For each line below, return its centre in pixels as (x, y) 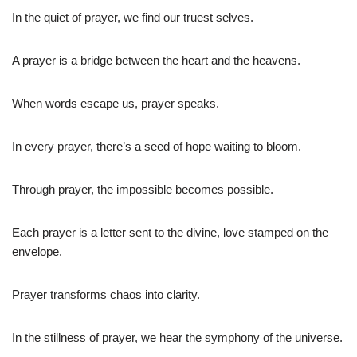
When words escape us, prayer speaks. (116, 103)
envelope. (37, 251)
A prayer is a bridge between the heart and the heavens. (156, 60)
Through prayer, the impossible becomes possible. (143, 189)
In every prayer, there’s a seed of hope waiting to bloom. (157, 146)
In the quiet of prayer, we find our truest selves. (133, 17)
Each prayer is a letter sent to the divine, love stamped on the (170, 232)
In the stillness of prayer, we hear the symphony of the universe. (177, 337)
